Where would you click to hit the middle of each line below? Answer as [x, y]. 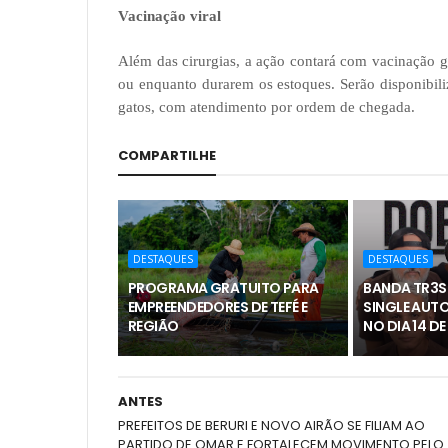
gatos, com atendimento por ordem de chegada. [266, 107]
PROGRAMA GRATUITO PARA [223, 288]
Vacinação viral [169, 16]
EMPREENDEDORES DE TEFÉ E [218, 307]
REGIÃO [153, 326]
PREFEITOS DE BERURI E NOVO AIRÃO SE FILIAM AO [271, 425]
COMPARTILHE [167, 155]
